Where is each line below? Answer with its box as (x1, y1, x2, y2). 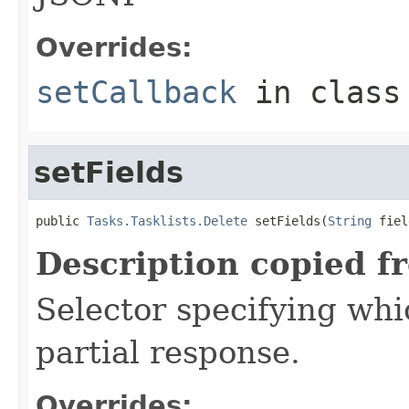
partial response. (36, 333, 300, 371)
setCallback (36, 73, 236, 110)
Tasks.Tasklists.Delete (87, 213, 247, 228)
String (328, 213, 372, 228)
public (36, 213, 87, 228)
